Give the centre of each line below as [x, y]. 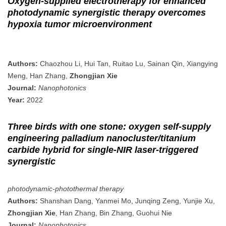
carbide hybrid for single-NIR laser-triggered [103, 150]
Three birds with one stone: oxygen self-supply [109, 126]
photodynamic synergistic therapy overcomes [107, 12]
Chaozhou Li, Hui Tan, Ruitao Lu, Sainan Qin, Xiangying [128, 63]
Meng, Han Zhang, [39, 75]
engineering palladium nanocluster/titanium [102, 138]
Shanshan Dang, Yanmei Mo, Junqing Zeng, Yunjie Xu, [126, 201]
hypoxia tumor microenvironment [80, 24]
